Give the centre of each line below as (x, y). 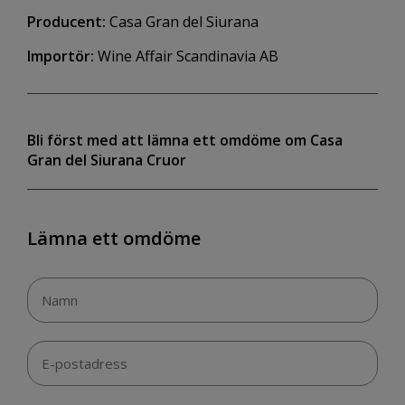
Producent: (66, 22)
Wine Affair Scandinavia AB (186, 57)
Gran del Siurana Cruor (107, 160)
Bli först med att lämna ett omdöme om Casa (185, 141)
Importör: (61, 57)
